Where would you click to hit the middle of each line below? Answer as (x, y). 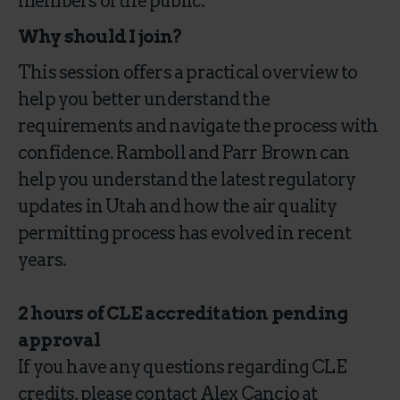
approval (59, 340)
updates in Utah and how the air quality (177, 206)
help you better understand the (144, 99)
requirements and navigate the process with (198, 126)
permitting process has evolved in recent (185, 233)
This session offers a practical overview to (188, 72)
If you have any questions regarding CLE (182, 367)
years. (45, 260)
